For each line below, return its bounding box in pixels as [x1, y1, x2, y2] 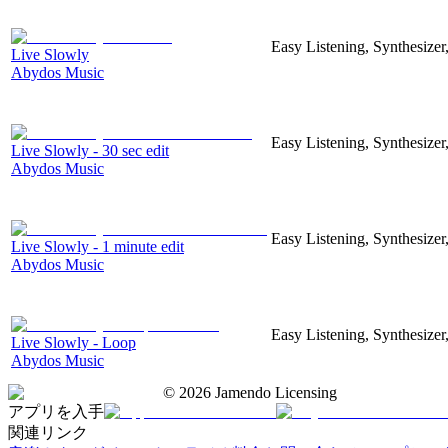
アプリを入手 [8, 402, 104, 420]
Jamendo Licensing [211, 383, 337, 401]
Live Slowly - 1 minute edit [11, 237, 184, 255]
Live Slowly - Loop [11, 333, 136, 351]
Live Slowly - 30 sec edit [11, 141, 169, 159]
